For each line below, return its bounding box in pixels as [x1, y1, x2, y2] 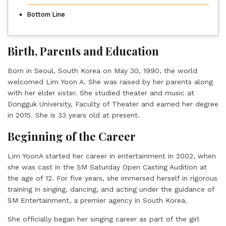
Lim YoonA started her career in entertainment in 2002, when [8, 151, 216, 160]
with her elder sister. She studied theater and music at [8, 88, 194, 97]
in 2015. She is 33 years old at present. [8, 110, 142, 119]
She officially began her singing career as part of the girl [8, 214, 199, 223]
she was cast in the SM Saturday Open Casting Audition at [8, 162, 207, 171]
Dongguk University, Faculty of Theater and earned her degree [8, 99, 218, 108]
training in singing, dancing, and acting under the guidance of [8, 185, 214, 193]
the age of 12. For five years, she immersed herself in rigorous [8, 174, 217, 182]
